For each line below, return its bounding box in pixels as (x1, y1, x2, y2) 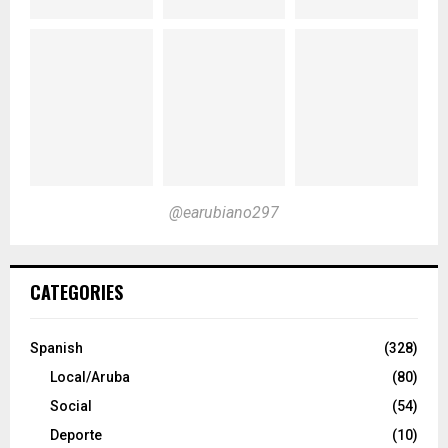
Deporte (50, 427, 102, 444)
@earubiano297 (169, 203, 279, 223)
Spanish (30, 340, 83, 357)
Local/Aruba (50, 369, 130, 386)
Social (50, 398, 92, 415)
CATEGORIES (30, 279, 123, 306)
